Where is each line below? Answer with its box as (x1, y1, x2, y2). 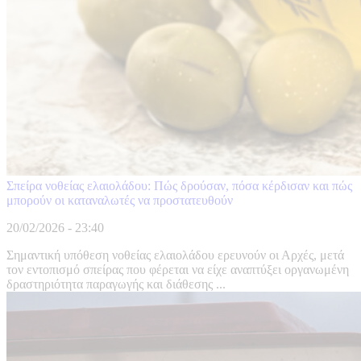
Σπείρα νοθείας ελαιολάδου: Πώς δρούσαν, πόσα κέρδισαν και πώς (6, 179, 352, 193)
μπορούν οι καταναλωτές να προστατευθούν (6, 193, 233, 208)
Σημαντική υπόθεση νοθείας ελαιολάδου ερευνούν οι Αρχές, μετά (6, 248, 344, 263)
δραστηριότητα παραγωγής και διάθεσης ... (6, 277, 226, 292)
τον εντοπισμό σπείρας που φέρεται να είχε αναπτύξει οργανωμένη (6, 263, 349, 277)
